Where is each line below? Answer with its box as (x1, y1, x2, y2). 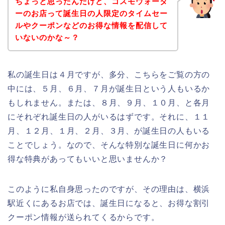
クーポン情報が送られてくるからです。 (8, 212, 160, 221)
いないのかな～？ (15, 33, 79, 42)
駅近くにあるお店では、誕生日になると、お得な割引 (8, 198, 210, 207)
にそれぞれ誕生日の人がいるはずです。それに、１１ (8, 112, 210, 121)
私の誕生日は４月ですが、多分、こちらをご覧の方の (8, 70, 210, 79)
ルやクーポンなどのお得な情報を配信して (15, 21, 168, 30)
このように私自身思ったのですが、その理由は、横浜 (8, 184, 210, 193)
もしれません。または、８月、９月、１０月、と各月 (8, 98, 210, 107)
